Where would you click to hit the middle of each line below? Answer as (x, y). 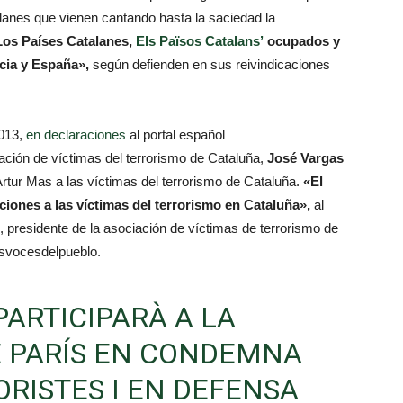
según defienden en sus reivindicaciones (210, 64)
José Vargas (305, 158)
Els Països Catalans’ (200, 41)
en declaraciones (78, 134)
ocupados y (304, 41)
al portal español (177, 134)
